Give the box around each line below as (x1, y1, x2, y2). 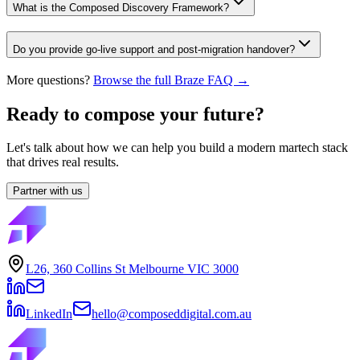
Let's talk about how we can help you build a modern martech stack (6, 141, 348, 155)
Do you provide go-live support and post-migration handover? (13, 43, 295, 55)
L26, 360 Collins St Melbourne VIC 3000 (26, 262, 239, 276)
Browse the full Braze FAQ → (93, 72, 249, 87)
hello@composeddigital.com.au (92, 307, 252, 321)
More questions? (6, 72, 90, 87)
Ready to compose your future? (6, 103, 264, 125)
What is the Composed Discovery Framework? (13, 2, 229, 14)
